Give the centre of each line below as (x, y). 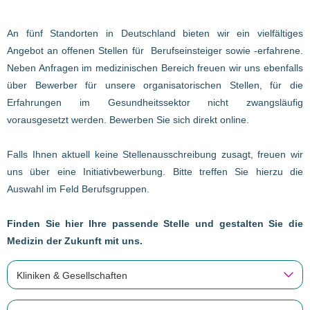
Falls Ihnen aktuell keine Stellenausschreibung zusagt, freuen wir (155, 154)
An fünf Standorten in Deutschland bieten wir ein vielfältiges (155, 33)
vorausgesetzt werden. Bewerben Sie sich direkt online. (128, 119)
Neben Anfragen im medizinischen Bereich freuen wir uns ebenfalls (155, 67)
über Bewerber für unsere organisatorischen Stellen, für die (155, 85)
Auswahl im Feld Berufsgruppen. (78, 189)
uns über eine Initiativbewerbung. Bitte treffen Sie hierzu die (155, 171)
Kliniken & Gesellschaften (72, 275)
